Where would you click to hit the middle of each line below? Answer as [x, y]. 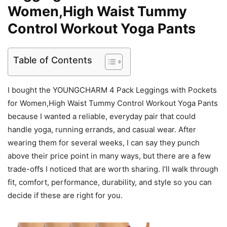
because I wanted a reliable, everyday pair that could [102, 116]
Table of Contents [53, 60]
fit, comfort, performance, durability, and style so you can [110, 182]
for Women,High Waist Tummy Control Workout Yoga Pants [113, 103]
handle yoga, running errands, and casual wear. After [102, 129]
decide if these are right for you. [65, 195]
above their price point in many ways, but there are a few [109, 156]
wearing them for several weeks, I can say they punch [104, 143]
